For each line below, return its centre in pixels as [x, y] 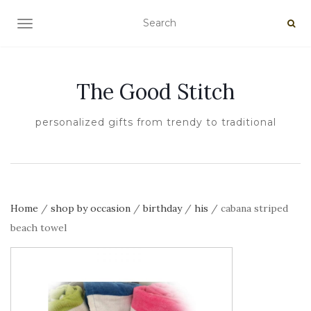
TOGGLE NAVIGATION [79, 25]
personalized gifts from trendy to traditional [155, 122]
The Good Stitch [155, 92]
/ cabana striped [248, 208]
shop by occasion [91, 208]
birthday [162, 208]
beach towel [39, 228]
